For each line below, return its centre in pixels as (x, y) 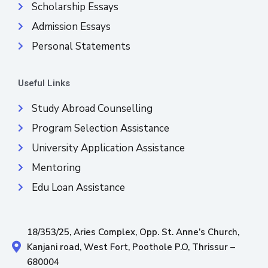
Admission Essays (71, 26)
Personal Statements (81, 46)
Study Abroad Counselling (92, 108)
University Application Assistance (108, 148)
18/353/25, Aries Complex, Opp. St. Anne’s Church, (133, 232)
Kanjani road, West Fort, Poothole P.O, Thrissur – (131, 247)
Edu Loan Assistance (78, 187)
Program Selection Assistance (100, 128)
